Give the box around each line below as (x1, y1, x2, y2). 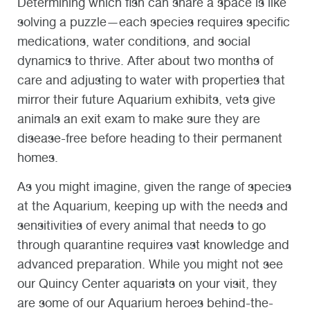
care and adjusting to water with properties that (17, 72, 285, 87)
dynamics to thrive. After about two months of (17, 53, 273, 68)
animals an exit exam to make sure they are (17, 111, 260, 126)
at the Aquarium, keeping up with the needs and (17, 198, 288, 213)
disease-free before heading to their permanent (17, 130, 282, 145)
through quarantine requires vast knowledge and (17, 237, 289, 252)
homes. (17, 149, 62, 165)
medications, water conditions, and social (17, 33, 250, 48)
